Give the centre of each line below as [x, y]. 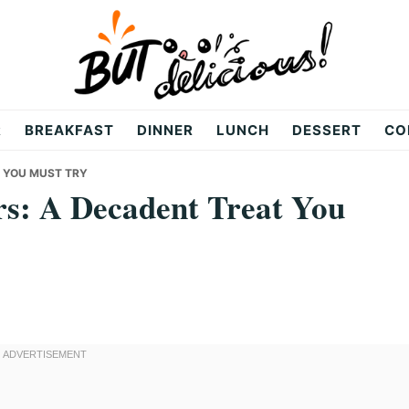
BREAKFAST [69, 130]
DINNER [165, 130]
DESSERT [327, 130]
